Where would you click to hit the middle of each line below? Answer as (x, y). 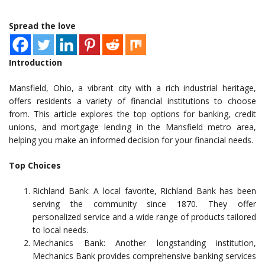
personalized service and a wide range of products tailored (144, 217)
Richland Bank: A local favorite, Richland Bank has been (144, 191)
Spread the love (42, 26)
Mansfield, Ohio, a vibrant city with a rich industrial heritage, (132, 88)
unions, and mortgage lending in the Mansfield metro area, (132, 127)
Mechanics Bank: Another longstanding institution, (144, 243)
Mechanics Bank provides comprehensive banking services (144, 256)
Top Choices (35, 166)
